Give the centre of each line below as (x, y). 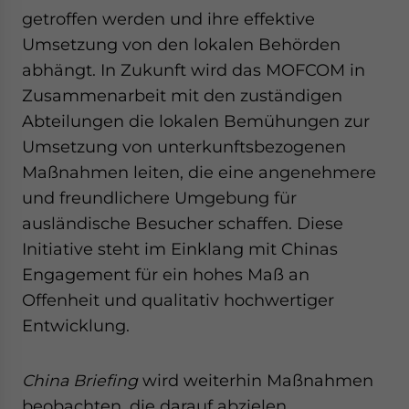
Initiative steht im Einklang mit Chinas (180, 249)
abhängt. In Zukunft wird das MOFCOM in (194, 70)
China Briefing (80, 380)
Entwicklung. (76, 325)
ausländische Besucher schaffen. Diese (183, 223)
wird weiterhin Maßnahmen (256, 380)
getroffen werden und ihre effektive (168, 19)
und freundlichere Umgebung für (159, 198)
